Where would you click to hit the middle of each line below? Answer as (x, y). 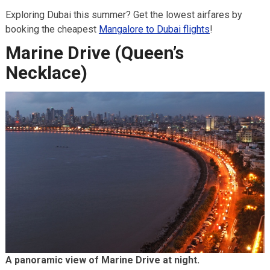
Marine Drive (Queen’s (94, 53)
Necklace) (46, 73)
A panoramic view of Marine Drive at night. (102, 260)
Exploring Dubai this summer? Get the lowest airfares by (124, 15)
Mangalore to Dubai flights (154, 30)
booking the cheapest (52, 30)
